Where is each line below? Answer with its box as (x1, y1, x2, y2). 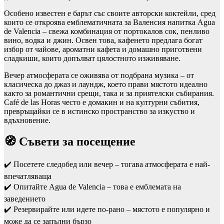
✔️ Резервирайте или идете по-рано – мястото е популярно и (4, 204, 210, 213)
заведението (4, 194, 45, 203)
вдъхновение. (4, 116, 50, 125)
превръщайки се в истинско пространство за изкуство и (4, 107, 195, 116)
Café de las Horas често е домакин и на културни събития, (4, 98, 199, 107)
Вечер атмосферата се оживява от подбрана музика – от (4, 71, 194, 80)
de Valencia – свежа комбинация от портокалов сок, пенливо (4, 27, 209, 36)
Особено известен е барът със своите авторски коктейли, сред (4, 9, 215, 18)
